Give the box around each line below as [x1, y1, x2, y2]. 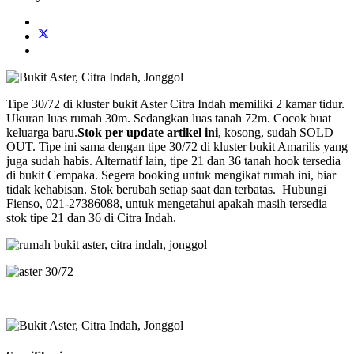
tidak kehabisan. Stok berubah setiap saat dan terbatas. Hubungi [6, 182, 326, 196]
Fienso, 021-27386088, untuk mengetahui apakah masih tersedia [6, 196, 327, 210]
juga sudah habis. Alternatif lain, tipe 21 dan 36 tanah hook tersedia [6, 153, 341, 168]
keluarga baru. [6, 125, 77, 139]
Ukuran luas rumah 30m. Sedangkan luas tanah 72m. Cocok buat [6, 111, 331, 125]
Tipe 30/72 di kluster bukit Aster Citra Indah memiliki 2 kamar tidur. [6, 96, 345, 111]
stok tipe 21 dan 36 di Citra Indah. [6, 210, 179, 224]
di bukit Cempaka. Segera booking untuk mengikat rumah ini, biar [6, 168, 336, 182]
